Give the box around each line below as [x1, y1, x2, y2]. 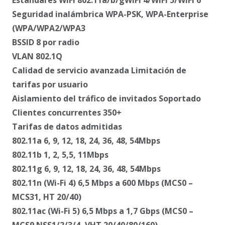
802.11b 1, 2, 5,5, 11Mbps [12, 149, 108, 160]
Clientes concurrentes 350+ [12, 106, 122, 118]
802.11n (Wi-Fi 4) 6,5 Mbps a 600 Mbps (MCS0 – [12, 177, 193, 188]
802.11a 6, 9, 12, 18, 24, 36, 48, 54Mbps [12, 135, 160, 146]
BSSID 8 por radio [12, 36, 79, 48]
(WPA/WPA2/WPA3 [12, 22, 85, 34]
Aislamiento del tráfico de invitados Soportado [12, 92, 201, 104]
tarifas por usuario [12, 78, 88, 90]
